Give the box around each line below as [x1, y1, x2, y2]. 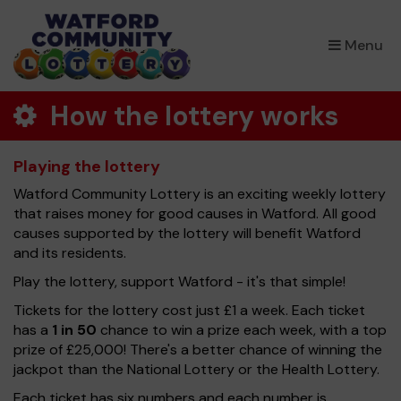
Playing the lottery [13, 156, 160, 177]
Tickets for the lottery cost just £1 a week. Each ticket [13, 301, 365, 320]
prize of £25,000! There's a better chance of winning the [13, 340, 382, 359]
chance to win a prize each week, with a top [97, 320, 387, 339]
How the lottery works [44, 98, 339, 133]
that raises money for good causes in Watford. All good [13, 204, 376, 223]
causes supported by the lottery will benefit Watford [13, 224, 361, 243]
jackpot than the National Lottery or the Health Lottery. [13, 360, 380, 379]
